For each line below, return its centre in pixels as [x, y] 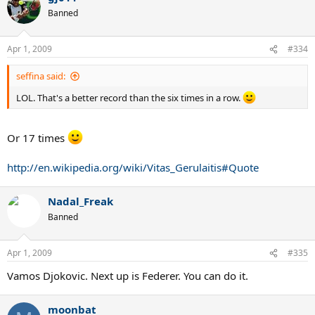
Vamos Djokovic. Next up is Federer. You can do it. [128, 276]
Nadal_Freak [81, 201]
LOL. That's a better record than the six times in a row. [129, 98]
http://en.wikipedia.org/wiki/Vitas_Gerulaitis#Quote [133, 167]
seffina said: [41, 76]
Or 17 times [37, 137]
